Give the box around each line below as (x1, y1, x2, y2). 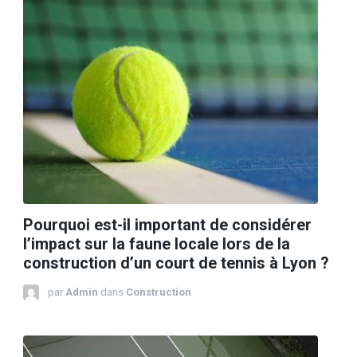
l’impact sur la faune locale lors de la (23, 234, 290, 253)
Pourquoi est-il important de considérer (23, 215, 312, 234)
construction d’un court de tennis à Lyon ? (23, 253, 328, 273)
